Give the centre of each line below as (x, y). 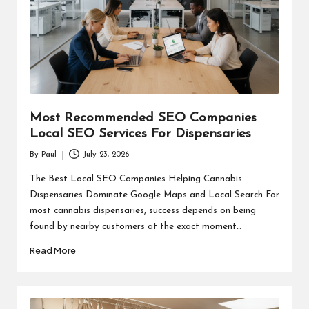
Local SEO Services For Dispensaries (140, 134)
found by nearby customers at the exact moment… (135, 227)
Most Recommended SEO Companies (143, 118)
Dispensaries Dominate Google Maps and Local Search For (154, 195)
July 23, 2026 (106, 155)
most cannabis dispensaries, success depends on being (142, 211)
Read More (52, 251)
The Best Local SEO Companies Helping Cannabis (136, 179)
